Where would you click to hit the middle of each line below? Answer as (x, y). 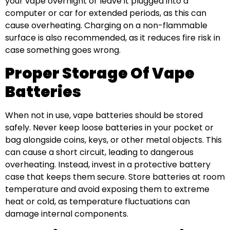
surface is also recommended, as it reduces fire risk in (113, 38)
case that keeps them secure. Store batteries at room (115, 177)
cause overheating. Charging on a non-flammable (106, 26)
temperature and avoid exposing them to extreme (107, 189)
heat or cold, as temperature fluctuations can (98, 201)
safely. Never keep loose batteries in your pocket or (109, 127)
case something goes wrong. (63, 50)
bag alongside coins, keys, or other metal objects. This (113, 140)
